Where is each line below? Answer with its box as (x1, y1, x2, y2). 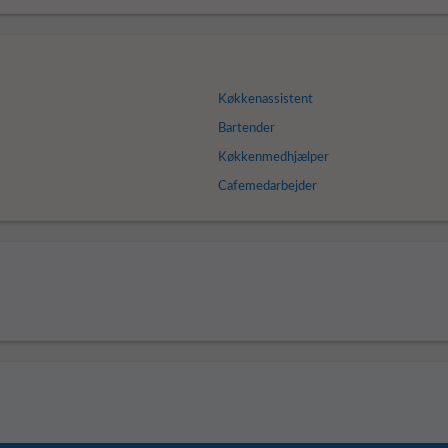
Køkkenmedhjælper (217, 151, 329, 164)
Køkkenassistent (217, 93, 313, 106)
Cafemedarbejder (217, 180, 317, 193)
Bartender (217, 122, 275, 135)
